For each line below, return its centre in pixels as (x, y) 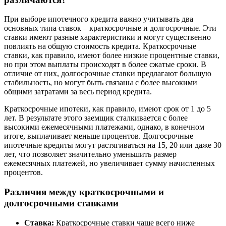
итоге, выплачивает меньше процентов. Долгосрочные (99, 136)
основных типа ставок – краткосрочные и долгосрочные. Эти (110, 28)
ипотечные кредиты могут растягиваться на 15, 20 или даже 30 (113, 145)
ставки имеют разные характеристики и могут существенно (107, 37)
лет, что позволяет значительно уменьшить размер (90, 154)
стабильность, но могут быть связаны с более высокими (101, 83)
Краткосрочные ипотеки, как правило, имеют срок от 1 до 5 (107, 109)
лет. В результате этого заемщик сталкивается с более (96, 118)
